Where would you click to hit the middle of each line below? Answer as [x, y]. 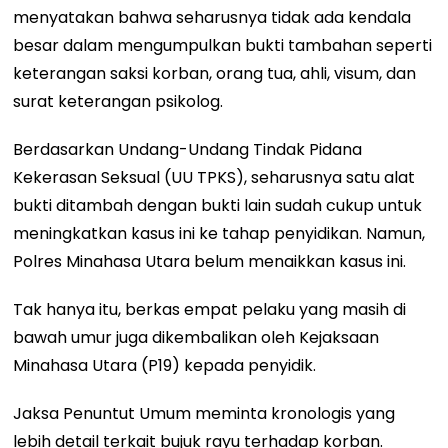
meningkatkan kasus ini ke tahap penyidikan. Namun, [219, 234]
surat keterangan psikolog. [118, 102]
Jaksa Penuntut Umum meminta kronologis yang [204, 414]
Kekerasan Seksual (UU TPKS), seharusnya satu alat [214, 178]
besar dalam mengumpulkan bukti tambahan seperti [223, 46]
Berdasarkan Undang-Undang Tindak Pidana [188, 150]
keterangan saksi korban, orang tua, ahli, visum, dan [215, 74]
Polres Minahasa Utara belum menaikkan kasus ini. [210, 262]
